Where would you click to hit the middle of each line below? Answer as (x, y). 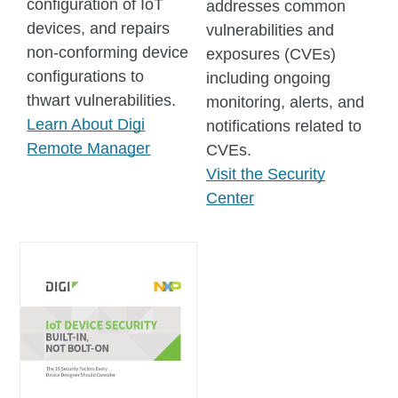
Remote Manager (89, 148)
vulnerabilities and (271, 30)
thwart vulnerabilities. (102, 100)
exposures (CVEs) (271, 54)
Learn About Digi (86, 124)
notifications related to (284, 126)
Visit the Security (266, 174)
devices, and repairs (99, 28)
